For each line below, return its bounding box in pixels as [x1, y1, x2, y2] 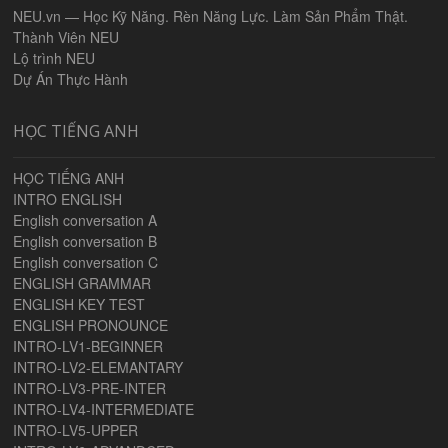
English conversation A [13, 209, 158, 230]
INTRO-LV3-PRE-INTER [13, 377, 167, 398]
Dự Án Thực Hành [13, 68, 129, 89]
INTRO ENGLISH [13, 188, 123, 209]
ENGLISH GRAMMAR [13, 272, 152, 293]
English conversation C [13, 251, 159, 272]
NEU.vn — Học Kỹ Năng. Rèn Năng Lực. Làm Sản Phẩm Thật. [13, 5, 409, 26]
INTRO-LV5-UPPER [13, 419, 139, 440]
